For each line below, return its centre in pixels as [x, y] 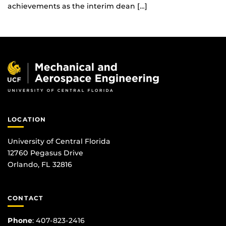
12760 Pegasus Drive [45, 153]
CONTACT [26, 198]
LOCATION [27, 119]
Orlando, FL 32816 [40, 165]
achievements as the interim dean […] [77, 6]
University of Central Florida [59, 142]
